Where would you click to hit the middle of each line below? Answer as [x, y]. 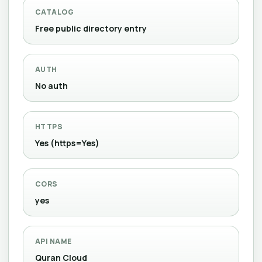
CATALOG [55, 12]
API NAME [54, 241]
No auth [51, 86]
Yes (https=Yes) [67, 143]
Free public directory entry [91, 28]
